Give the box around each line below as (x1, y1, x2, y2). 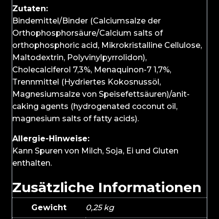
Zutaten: (12, 4, 48, 14)
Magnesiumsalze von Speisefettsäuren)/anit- (12, 89, 190, 99)
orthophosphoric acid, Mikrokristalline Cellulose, (12, 41, 202, 50)
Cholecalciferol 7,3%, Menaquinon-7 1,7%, (12, 65, 171, 75)
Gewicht (31, 203, 66, 213)
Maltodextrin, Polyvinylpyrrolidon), (12, 53, 147, 63)
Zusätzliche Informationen (12, 179, 201, 196)
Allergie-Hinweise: (12, 134, 89, 144)
